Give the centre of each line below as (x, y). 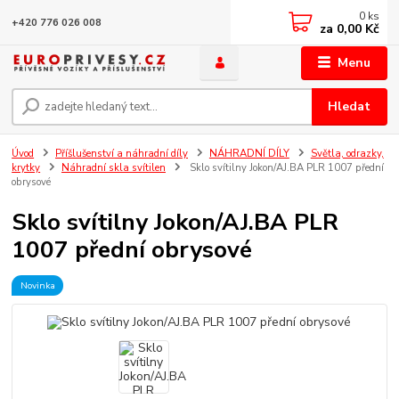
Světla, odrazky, (347, 154)
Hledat (350, 107)
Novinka (37, 285)
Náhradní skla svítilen (114, 168)
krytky (26, 168)
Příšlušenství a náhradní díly (122, 154)
